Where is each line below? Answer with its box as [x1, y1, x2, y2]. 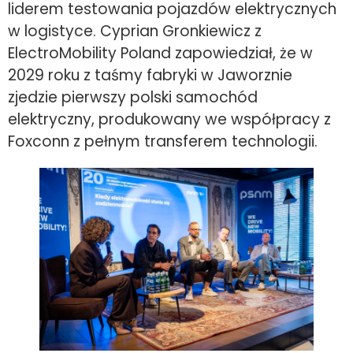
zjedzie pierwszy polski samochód [8, 86, 258, 108]
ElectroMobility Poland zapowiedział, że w [8, 42, 313, 64]
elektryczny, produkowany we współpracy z [8, 108, 331, 130]
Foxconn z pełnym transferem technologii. [8, 130, 318, 152]
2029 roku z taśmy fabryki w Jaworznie [8, 64, 292, 86]
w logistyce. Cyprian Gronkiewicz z [8, 20, 262, 42]
